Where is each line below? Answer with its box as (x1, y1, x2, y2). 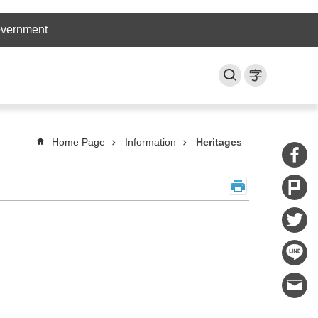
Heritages (196, 136, 242, 148)
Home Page (52, 136, 105, 148)
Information (125, 136, 176, 148)
